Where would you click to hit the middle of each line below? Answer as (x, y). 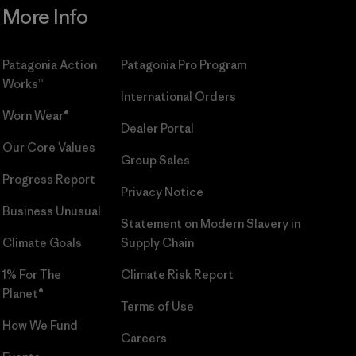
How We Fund (40, 325)
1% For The (31, 274)
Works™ (22, 83)
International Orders (178, 96)
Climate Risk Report (177, 274)
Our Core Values (48, 147)
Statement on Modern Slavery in (210, 223)
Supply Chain (157, 242)
